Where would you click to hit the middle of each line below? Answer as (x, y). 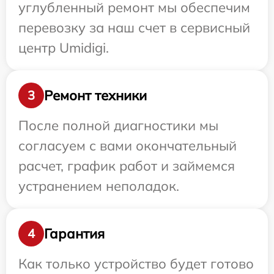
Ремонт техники (95, 95)
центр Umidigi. (64, 48)
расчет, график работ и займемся (127, 166)
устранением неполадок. (99, 186)
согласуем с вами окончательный (128, 146)
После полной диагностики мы (118, 126)
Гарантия (74, 233)
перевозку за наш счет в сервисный (134, 28)
